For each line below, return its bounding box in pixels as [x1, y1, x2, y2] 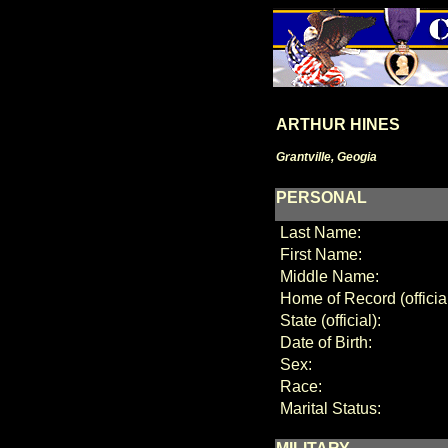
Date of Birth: [275, 334, 372, 351]
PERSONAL [275, 189, 367, 206]
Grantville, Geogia [275, 149, 377, 164]
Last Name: [275, 224, 361, 241]
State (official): [275, 312, 381, 329]
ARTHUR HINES [275, 116, 400, 133]
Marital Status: [275, 400, 381, 417]
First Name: [275, 246, 362, 263]
